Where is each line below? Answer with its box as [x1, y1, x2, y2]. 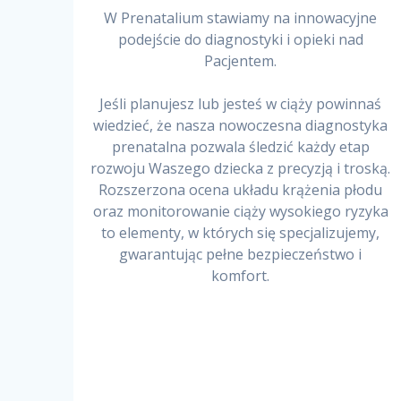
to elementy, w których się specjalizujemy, [101, 223, 380, 243]
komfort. [211, 266, 270, 286]
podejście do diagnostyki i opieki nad [117, 30, 363, 50]
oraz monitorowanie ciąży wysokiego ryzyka [92, 201, 388, 222]
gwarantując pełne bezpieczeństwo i [119, 244, 363, 265]
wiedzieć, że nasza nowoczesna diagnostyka [93, 115, 388, 136]
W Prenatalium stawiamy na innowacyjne [104, 8, 378, 29]
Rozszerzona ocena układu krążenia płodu [98, 180, 383, 200]
